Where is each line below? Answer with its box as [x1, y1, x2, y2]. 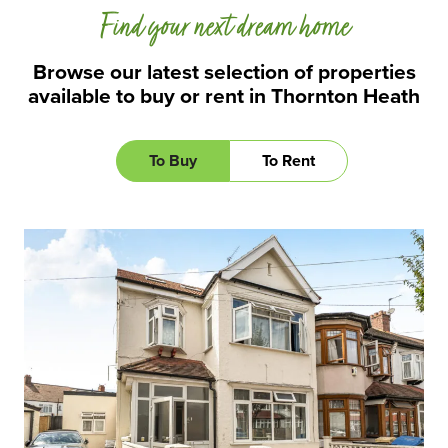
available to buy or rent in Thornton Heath [28, 80, 420, 112]
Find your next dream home [98, 9, 350, 50]
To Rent [262, 149, 315, 173]
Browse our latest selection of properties [32, 56, 416, 88]
